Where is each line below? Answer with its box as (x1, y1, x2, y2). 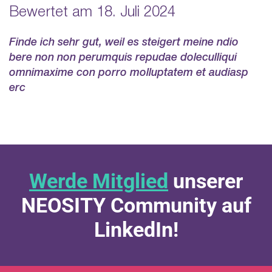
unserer (168, 168, 243, 193)
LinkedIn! (93, 217, 178, 242)
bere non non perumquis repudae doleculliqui (9, 52, 237, 63)
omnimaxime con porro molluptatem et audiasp (9, 67, 248, 78)
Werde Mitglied (29, 168, 168, 193)
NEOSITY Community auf (21, 192, 251, 217)
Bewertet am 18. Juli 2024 (9, 5, 175, 19)
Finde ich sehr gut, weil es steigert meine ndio (9, 37, 239, 47)
